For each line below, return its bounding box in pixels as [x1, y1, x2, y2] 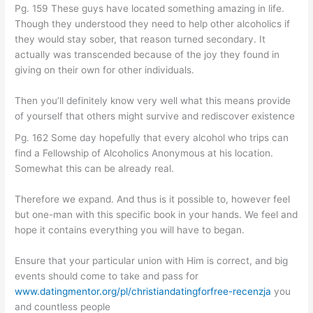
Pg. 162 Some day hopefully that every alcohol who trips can [15, 132, 289, 144]
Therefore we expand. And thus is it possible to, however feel [15, 194, 291, 205]
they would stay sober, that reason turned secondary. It [15, 34, 266, 45]
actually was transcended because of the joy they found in [15, 49, 280, 61]
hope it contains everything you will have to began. [15, 224, 245, 236]
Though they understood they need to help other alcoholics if [15, 18, 291, 30]
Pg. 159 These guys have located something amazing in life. [15, 3, 285, 15]
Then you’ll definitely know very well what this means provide [15, 94, 291, 106]
